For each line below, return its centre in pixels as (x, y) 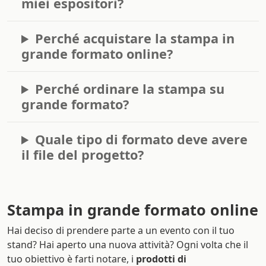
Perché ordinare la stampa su (130, 89)
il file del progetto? (83, 155)
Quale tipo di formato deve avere (142, 140)
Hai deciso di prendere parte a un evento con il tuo (121, 231)
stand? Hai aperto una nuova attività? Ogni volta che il (128, 245)
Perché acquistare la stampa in (135, 39)
